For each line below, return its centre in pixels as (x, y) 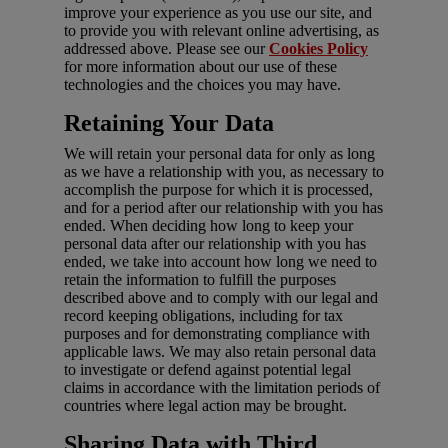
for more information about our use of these (200, 67)
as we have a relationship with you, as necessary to (224, 172)
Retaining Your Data (169, 123)
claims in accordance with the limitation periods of (222, 388)
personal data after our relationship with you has (215, 244)
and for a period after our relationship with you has (223, 208)
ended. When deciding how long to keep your (208, 226)
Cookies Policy (318, 49)
